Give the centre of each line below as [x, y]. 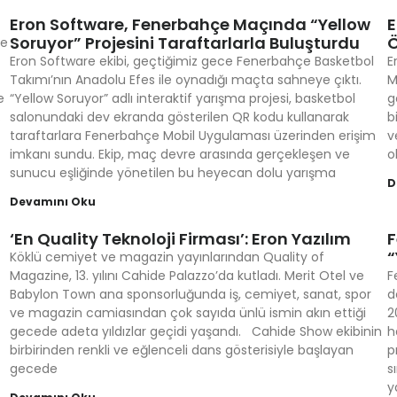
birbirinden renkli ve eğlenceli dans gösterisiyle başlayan [181, 350]
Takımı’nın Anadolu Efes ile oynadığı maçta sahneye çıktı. [185, 80]
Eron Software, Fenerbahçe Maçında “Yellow [190, 24]
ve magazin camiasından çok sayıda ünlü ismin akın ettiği [187, 313]
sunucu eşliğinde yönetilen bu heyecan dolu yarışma [172, 173]
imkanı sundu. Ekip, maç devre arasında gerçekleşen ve [179, 154]
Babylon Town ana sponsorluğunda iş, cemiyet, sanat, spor [190, 294]
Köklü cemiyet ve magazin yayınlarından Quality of [167, 257]
